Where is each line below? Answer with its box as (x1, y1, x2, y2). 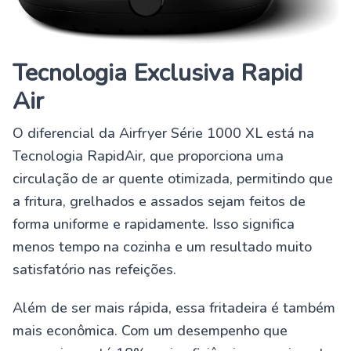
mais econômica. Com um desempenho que (13, 321, 288, 341)
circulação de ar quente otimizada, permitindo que (13, 169, 333, 189)
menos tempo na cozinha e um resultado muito (13, 237, 312, 257)
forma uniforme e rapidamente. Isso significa (13, 215, 295, 234)
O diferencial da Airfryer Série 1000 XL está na (13, 124, 314, 143)
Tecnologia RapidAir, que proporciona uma (13, 147, 284, 166)
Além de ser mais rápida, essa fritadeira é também (13, 299, 335, 318)
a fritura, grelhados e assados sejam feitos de (13, 192, 306, 212)
